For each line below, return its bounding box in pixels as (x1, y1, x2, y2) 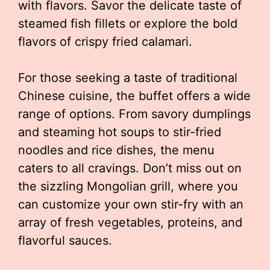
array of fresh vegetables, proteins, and (18, 215, 242, 230)
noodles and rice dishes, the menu (18, 143, 215, 157)
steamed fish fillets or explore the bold (18, 16, 237, 31)
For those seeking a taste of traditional (18, 71, 237, 85)
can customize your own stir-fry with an (18, 197, 243, 212)
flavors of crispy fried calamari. (18, 34, 192, 49)
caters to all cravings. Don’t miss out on (18, 161, 242, 175)
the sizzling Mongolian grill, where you (18, 179, 238, 193)
